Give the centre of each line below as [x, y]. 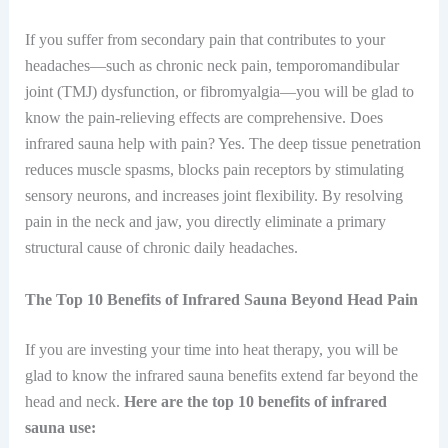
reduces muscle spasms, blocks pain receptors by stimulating [214, 170]
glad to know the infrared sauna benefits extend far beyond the [221, 375]
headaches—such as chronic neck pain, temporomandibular [211, 66]
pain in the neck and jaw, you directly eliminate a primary [205, 222]
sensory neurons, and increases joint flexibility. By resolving [213, 196]
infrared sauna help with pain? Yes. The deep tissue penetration [222, 144]
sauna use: [60, 427]
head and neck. [74, 401]
